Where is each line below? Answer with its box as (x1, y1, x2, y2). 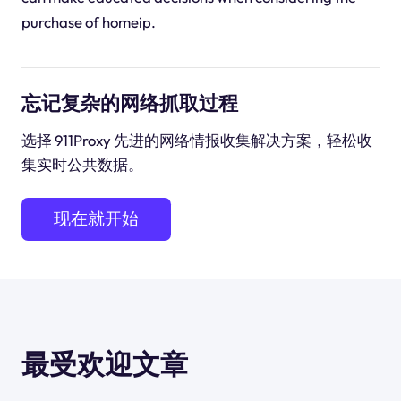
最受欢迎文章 (21, 346, 188, 381)
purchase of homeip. (21, 12, 156, 31)
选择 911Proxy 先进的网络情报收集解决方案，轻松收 (21, 131, 372, 150)
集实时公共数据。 (21, 155, 143, 175)
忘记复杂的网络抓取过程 (21, 90, 238, 116)
